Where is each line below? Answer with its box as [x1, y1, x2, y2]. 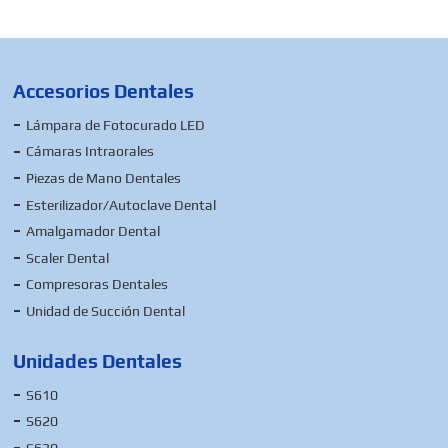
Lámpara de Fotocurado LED [26, 116, 206, 133]
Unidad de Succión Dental [26, 302, 186, 319]
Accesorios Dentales [13, 80, 195, 103]
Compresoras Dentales [26, 276, 169, 293]
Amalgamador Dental [26, 223, 161, 240]
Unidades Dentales [13, 349, 183, 372]
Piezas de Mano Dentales [26, 170, 182, 187]
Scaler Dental [26, 249, 110, 266]
